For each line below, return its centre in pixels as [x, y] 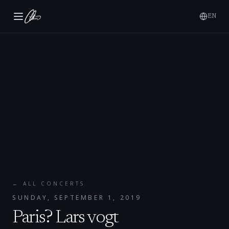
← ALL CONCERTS [49, 183]
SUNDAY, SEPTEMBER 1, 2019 [77, 197]
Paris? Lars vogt [65, 218]
